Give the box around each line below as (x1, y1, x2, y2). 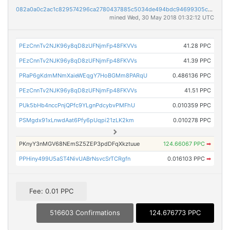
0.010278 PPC (172, 117, 211, 124)
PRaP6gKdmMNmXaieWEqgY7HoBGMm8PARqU (19, 72, 148, 80)
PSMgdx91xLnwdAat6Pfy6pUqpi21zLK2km (19, 117, 135, 124)
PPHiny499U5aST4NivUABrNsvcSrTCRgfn (19, 155, 131, 163)
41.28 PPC (183, 42, 211, 50)
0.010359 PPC (172, 102, 211, 109)
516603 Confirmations (50, 208, 120, 217)
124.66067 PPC (163, 140, 206, 148)
